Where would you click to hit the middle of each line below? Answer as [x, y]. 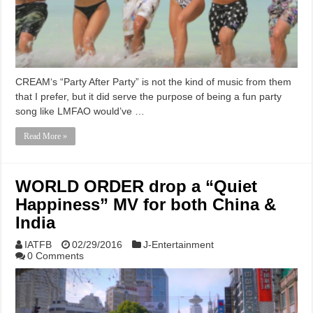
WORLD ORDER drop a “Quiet [137, 186]
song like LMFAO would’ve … [80, 111]
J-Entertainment [179, 244]
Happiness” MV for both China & [146, 204]
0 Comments [56, 255]
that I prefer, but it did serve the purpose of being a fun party [149, 96]
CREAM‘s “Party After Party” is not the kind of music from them [154, 81]
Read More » [46, 136]
